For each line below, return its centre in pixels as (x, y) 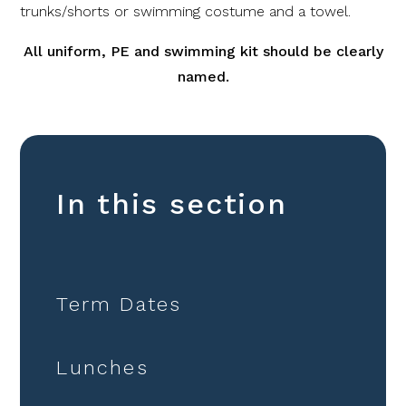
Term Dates (119, 304)
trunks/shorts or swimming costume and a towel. (186, 11)
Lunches (102, 367)
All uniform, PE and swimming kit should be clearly (203, 51)
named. (203, 76)
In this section (172, 203)
